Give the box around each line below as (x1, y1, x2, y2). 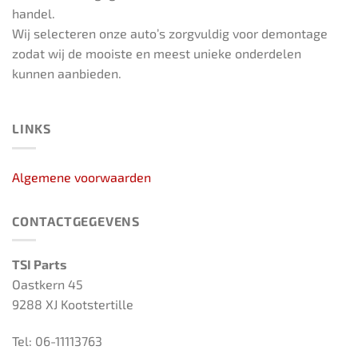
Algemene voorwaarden (12, 169, 151, 185)
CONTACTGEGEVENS (12, 213, 140, 229)
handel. (12, 5, 55, 21)
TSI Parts (12, 257, 67, 272)
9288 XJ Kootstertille (12, 296, 133, 312)
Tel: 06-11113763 (12, 333, 102, 349)
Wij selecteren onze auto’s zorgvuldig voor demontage (12, 25, 328, 41)
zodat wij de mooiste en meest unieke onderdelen (12, 45, 301, 61)
